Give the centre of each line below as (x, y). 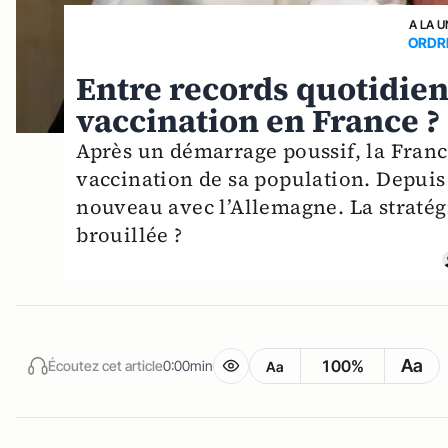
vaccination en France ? (258, 121)
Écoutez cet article (105, 365)
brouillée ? (129, 235)
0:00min (188, 365)
